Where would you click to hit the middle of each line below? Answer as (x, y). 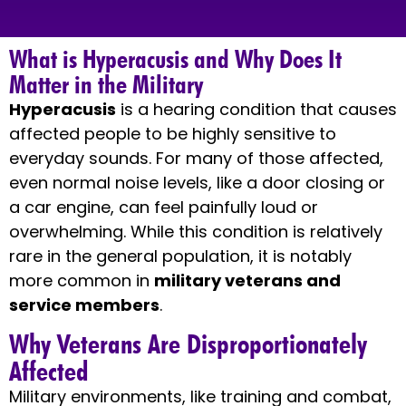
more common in (82, 280)
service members (84, 304)
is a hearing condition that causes (256, 109)
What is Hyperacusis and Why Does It (175, 58)
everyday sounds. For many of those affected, (196, 158)
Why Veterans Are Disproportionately (188, 344)
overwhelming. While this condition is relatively (196, 231)
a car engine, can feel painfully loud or (164, 207)
